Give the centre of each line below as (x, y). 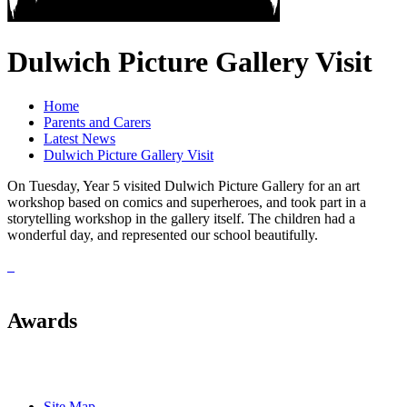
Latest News (79, 139)
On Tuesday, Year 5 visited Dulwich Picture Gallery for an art (184, 186)
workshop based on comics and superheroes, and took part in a (187, 203)
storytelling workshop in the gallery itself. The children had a (181, 219)
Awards (42, 321)
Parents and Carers (97, 123)
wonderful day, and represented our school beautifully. (163, 235)
